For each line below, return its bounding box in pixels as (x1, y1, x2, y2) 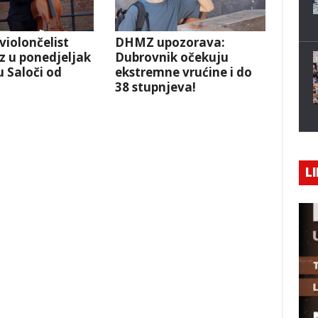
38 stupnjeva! (115, 78, 197, 95)
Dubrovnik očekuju (115, 48, 229, 65)
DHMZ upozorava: (115, 33, 226, 50)
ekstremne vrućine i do (115, 63, 253, 80)
